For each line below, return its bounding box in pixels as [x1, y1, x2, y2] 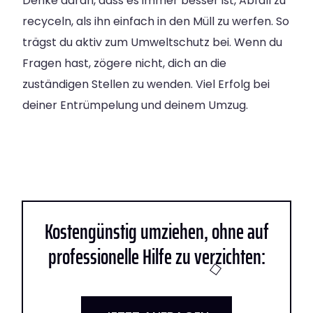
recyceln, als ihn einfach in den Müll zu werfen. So [22, 13, 289, 30]
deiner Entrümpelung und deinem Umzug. [22, 97, 248, 114]
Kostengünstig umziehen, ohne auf [44, 215, 269, 249]
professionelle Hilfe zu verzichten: [48, 240, 265, 274]
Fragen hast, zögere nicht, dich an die [22, 55, 226, 72]
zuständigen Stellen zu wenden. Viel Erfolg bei [22, 76, 270, 93]
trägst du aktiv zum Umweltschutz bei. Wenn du [22, 34, 282, 51]
